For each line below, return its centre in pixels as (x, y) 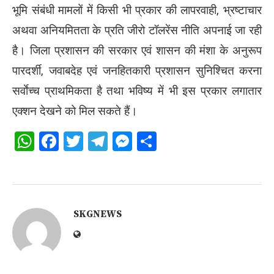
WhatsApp (78, 141)
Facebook (99, 141)
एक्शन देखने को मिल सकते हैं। (75, 111)
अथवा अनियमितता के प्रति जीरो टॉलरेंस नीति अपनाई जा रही (137, 30)
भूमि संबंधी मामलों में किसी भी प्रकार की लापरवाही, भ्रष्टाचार (137, 10)
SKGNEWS (98, 214)
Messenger (180, 141)
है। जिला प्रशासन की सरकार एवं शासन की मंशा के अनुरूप (137, 50)
